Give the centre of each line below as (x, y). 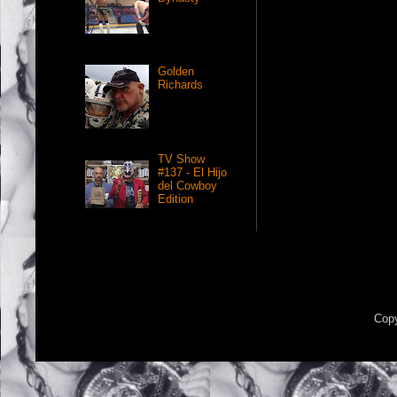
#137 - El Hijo (193, 172)
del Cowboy (188, 185)
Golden (176, 72)
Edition (176, 198)
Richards (181, 85)
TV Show (182, 159)
